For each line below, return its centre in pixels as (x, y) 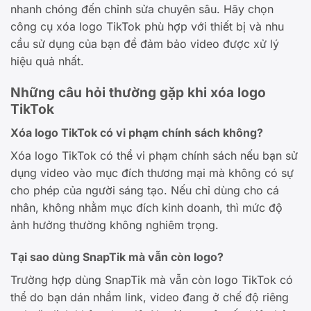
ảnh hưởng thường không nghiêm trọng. (115, 225)
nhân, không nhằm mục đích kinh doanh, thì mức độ (146, 207)
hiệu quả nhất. (47, 61)
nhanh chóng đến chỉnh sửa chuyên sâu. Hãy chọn (142, 9)
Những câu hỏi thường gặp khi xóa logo (138, 93)
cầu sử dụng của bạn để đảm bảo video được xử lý (145, 43)
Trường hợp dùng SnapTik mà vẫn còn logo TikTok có (152, 279)
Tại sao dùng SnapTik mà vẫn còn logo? (117, 257)
